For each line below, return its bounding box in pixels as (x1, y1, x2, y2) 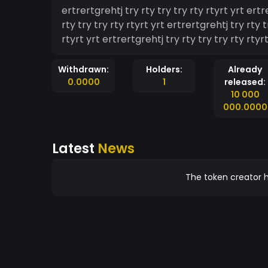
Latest (52, 139, 98, 158)
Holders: (146, 63, 182, 75)
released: (224, 76, 266, 88)
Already (228, 63, 262, 75)
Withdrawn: (58, 63, 109, 75)
